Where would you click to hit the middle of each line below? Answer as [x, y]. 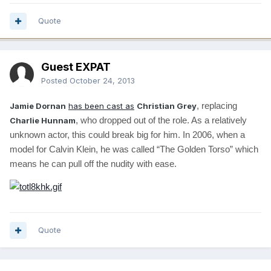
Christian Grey [167, 106]
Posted [55, 81]
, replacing [217, 106]
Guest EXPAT [76, 67]
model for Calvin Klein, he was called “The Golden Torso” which [134, 149]
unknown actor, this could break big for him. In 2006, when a [127, 135]
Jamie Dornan [38, 106]
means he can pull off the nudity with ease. [93, 164]
